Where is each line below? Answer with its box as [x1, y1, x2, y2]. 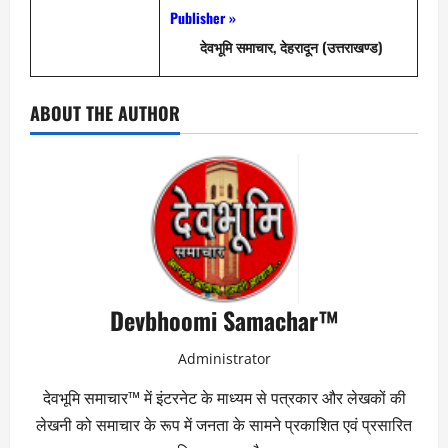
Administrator [177, 349, 271, 369]
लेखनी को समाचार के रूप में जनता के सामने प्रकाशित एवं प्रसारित [36, 414, 412, 437]
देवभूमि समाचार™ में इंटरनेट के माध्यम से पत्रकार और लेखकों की [42, 387, 406, 410]
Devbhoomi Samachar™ [109, 302, 339, 339]
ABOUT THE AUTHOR [30, 100, 180, 127]
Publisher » [170, 7, 236, 29]
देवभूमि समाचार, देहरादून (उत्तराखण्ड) [200, 36, 383, 58]
